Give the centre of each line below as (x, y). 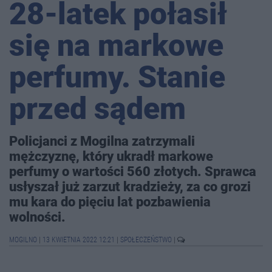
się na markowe (116, 46)
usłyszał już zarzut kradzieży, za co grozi (130, 187)
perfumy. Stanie (117, 77)
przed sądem (97, 109)
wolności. (37, 217)
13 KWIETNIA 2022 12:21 (79, 240)
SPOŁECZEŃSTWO (147, 240)
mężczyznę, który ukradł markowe (111, 156)
